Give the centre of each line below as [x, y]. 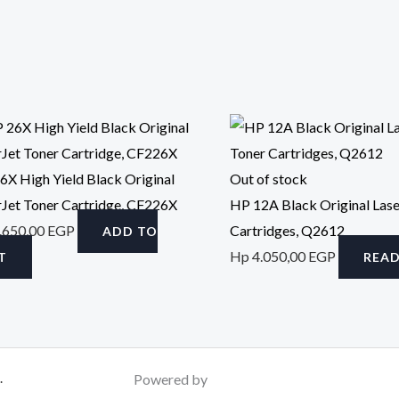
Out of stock [269, 178]
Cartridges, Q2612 [287, 230]
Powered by [172, 379]
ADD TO [130, 231]
